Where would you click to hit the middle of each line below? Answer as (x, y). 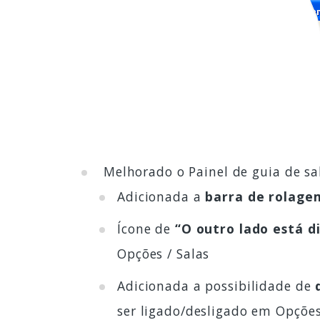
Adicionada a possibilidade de (216, 286)
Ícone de (146, 229)
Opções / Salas (164, 254)
